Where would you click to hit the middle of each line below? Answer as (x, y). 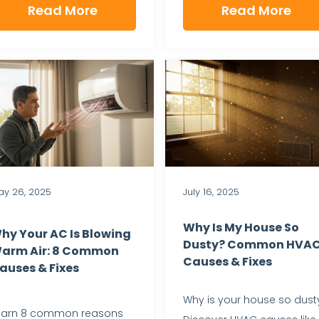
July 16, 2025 (211, 192)
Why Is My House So (241, 228)
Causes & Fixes (228, 262)
